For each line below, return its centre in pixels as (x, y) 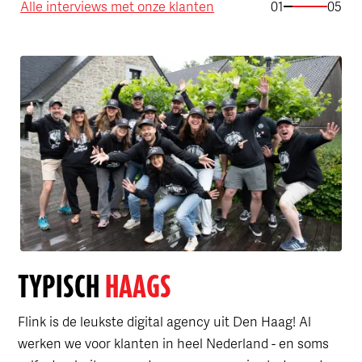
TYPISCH (61, 286)
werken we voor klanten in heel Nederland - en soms (173, 343)
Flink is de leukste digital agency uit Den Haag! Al (164, 321)
